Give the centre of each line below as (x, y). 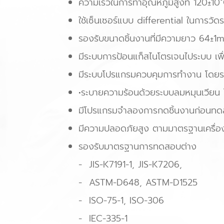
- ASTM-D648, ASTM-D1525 (138, 182)
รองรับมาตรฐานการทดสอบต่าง (139, 146)
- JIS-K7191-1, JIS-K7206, (132, 164)
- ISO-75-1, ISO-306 (121, 200)
